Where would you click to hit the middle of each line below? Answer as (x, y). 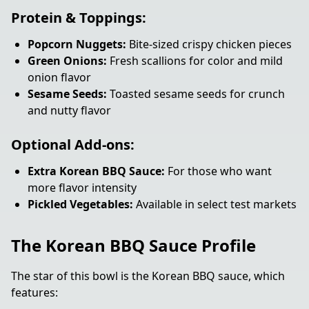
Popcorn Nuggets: (77, 44)
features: (34, 292)
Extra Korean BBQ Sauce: (96, 171)
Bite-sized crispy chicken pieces (209, 44)
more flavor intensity (82, 188)
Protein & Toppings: (79, 18)
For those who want (218, 171)
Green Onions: (67, 61)
